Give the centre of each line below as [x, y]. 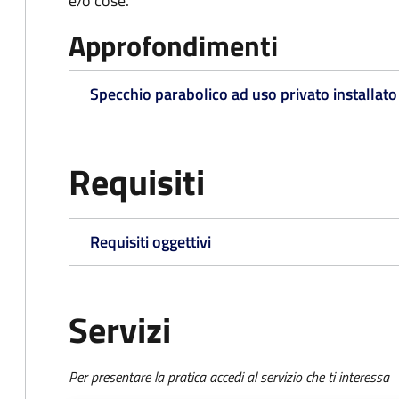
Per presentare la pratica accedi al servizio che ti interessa [229, 377]
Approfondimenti [173, 45]
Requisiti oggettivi [151, 242]
